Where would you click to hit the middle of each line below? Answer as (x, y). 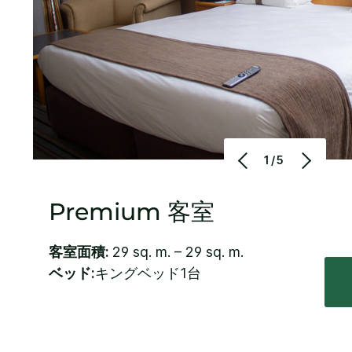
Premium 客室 (132, 211)
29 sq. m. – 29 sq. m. (178, 251)
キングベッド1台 (148, 273)
